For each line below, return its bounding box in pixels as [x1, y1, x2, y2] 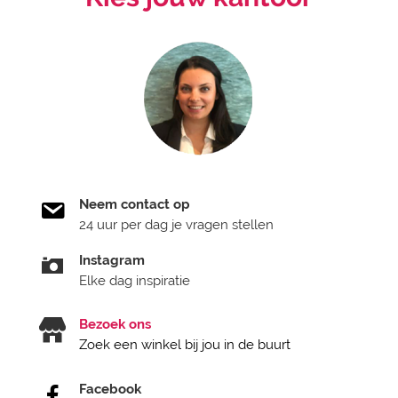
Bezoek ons [79, 316, 151, 332]
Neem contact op [79, 196, 190, 212]
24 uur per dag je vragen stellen [79, 217, 274, 233]
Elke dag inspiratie [79, 272, 190, 289]
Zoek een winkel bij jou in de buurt [79, 337, 291, 353]
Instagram [79, 251, 145, 268]
